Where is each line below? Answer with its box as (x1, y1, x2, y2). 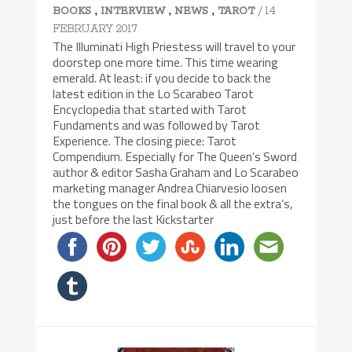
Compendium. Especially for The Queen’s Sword (53, 147, 298, 167)
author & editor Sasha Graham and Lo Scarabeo (53, 163, 299, 182)
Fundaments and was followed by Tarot (53, 115, 261, 135)
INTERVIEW (101, 5, 166, 19)
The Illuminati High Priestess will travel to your (53, 37, 296, 57)
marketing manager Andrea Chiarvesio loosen (53, 178, 288, 198)
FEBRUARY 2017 (53, 22, 137, 37)
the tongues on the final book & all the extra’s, (53, 194, 294, 214)
